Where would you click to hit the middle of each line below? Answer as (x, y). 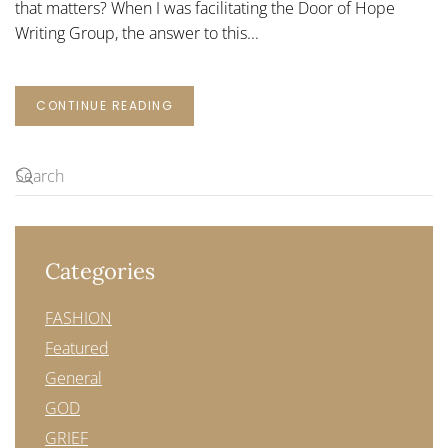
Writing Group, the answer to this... (137, 33)
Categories (100, 271)
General (73, 378)
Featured (77, 348)
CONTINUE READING (104, 105)
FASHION (78, 318)
